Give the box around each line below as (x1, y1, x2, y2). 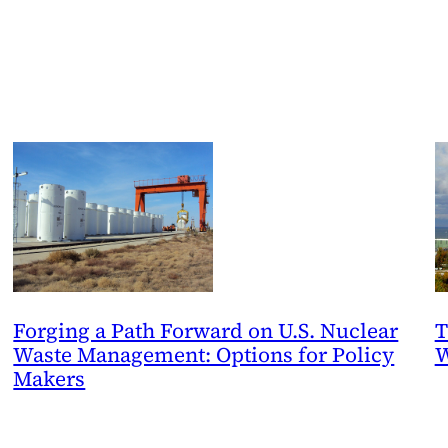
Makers (13, 364, 86, 394)
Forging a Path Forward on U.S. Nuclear (13, 316, 399, 346)
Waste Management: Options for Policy (13, 340, 395, 370)
